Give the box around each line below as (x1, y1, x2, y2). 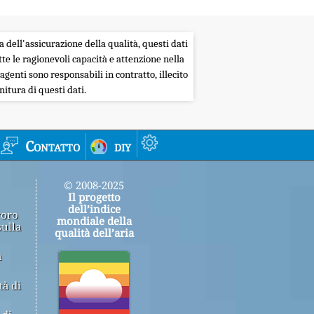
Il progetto (67, 189, 121, 204)
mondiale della (56, 213, 132, 228)
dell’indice (67, 201, 121, 216)
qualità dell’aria (54, 225, 134, 240)
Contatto (25, 136, 80, 156)
